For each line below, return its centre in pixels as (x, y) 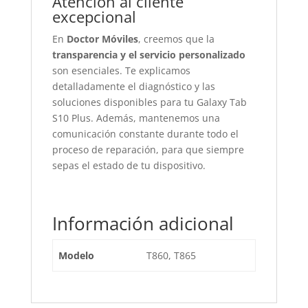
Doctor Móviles (102, 39)
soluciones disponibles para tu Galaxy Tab (149, 102)
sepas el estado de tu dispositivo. (129, 165)
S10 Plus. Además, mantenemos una (136, 118)
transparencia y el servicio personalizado (148, 55)
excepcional (94, 16)
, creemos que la (176, 39)
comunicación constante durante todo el (145, 134)
